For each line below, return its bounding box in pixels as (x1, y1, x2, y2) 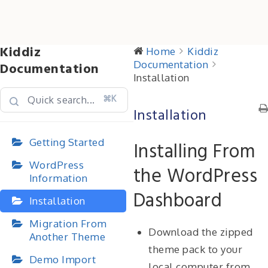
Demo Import (29, 253, 96, 266)
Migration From (29, 217, 107, 230)
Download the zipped (148, 226, 253, 238)
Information (29, 172, 87, 184)
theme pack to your (148, 243, 242, 255)
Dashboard (133, 186, 222, 217)
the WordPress (133, 162, 257, 192)
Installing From (133, 137, 255, 167)
